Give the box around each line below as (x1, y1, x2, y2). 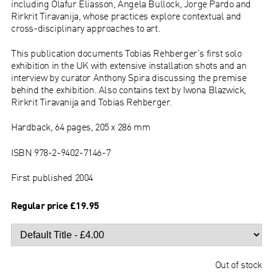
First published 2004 (10, 171, 93, 183)
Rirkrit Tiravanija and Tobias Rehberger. (10, 95, 172, 108)
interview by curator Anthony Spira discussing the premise (10, 71, 247, 83)
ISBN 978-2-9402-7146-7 (10, 146, 111, 158)
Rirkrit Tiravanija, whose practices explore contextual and (10, 9, 241, 22)
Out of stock (214, 258, 263, 271)
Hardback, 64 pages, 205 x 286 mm (10, 121, 152, 133)
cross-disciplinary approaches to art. (10, 21, 160, 34)
